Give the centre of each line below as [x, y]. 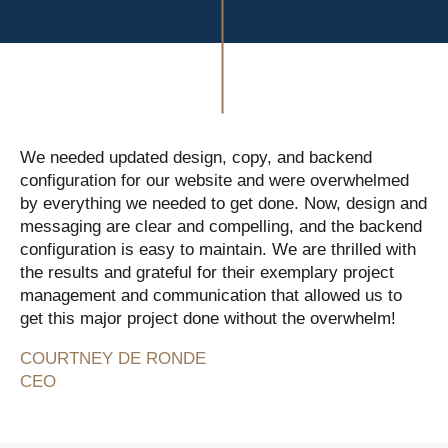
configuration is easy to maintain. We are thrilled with [218, 250]
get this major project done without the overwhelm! [208, 319]
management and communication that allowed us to [211, 296]
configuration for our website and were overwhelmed [214, 181]
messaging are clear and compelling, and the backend [221, 227]
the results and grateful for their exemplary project [207, 273]
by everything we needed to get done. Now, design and [223, 204]
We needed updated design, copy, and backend [196, 158]
